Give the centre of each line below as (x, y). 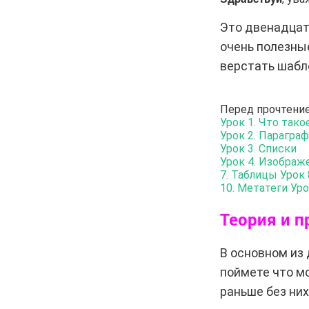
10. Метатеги (253, 188)
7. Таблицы (248, 175)
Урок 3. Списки (258, 148)
